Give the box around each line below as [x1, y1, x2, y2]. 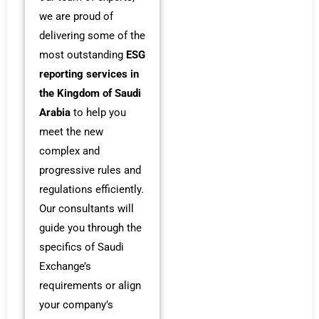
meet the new [39, 125, 103, 139]
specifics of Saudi [39, 241, 124, 254]
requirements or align [39, 279, 141, 293]
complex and [39, 145, 100, 158]
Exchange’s [39, 260, 91, 273]
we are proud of [39, 10, 113, 23]
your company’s [39, 298, 113, 312]
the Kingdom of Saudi [39, 87, 141, 100]
